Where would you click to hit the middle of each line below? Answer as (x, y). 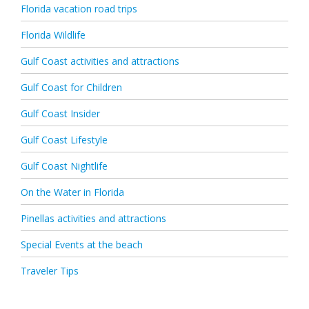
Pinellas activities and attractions (93, 219)
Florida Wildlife (53, 35)
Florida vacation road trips (79, 9)
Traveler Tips (50, 271)
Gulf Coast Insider (60, 114)
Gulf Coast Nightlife (64, 166)
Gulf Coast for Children (71, 88)
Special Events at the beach (82, 245)
